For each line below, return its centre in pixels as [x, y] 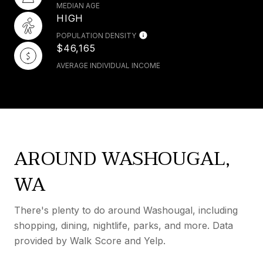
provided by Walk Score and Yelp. [90, 240]
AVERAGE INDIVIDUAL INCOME [108, 65]
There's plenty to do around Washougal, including [126, 210]
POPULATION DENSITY [96, 35]
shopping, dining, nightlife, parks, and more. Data [124, 225]
